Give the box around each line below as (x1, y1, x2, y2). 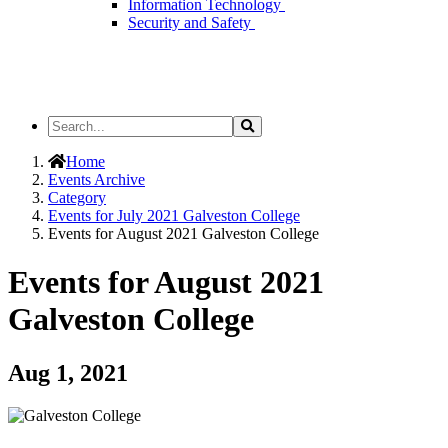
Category (48, 189, 106, 206)
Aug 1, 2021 (8, 359, 128, 386)
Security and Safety (128, 14, 255, 31)
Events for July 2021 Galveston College (48, 207, 300, 224)
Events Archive (48, 171, 145, 188)
